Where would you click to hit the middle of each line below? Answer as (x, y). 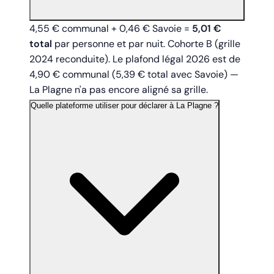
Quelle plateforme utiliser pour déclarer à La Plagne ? (124, 106)
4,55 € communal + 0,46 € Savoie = (111, 29)
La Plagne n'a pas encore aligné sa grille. (119, 90)
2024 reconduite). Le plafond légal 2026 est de (135, 59)
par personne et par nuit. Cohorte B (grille (146, 44)
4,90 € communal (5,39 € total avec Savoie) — (134, 75)
